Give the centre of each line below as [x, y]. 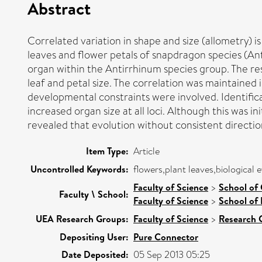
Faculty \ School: [94, 194]
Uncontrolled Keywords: [80, 169]
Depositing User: [94, 237]
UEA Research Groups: [82, 218]
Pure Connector [166, 237]
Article [146, 151]
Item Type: [107, 151]
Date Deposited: [95, 254]
